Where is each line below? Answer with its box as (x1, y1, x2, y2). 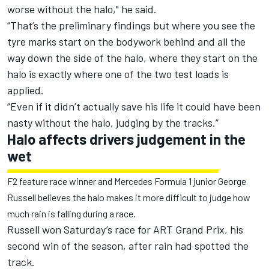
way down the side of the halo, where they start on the (7, 51, 258, 65)
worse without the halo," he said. (7, 2, 157, 16)
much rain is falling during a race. (7, 208, 136, 220)
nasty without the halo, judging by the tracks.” (7, 116, 221, 130)
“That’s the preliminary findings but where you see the (7, 19, 255, 32)
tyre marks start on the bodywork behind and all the (7, 35, 246, 49)
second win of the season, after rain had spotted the (7, 239, 249, 253)
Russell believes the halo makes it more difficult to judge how (7, 192, 250, 204)
